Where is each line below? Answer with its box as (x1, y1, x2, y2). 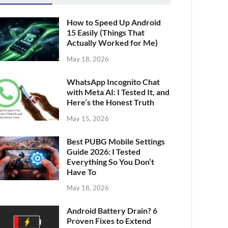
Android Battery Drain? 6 (67, 206, 158, 216)
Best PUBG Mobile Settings (67, 136, 165, 146)
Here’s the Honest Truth (67, 97, 155, 107)
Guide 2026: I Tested (67, 146, 141, 156)
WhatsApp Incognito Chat (67, 76, 160, 87)
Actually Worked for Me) (67, 38, 158, 47)
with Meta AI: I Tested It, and (67, 87, 170, 97)
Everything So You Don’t (67, 156, 155, 166)
